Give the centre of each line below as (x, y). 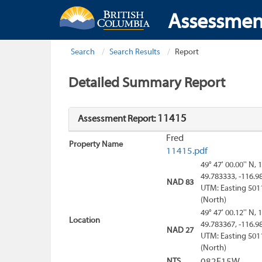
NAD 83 (180, 183)
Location (85, 221)
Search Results (135, 52)
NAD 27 (180, 231)
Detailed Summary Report (147, 84)
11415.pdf (187, 152)
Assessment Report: (118, 120)
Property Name (96, 145)
